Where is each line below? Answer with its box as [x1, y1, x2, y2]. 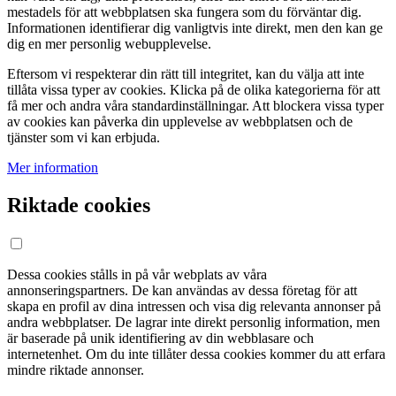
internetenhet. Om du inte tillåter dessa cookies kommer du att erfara [7, 346, 385, 362]
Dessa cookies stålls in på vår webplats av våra [7, 266, 267, 282]
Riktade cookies [7, 193, 150, 217]
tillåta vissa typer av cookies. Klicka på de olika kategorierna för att [7, 81, 380, 97]
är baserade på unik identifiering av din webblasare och [7, 330, 314, 346]
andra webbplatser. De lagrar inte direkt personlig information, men [7, 314, 380, 330]
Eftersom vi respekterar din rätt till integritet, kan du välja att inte [7, 65, 364, 81]
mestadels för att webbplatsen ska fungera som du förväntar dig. [7, 4, 362, 19]
